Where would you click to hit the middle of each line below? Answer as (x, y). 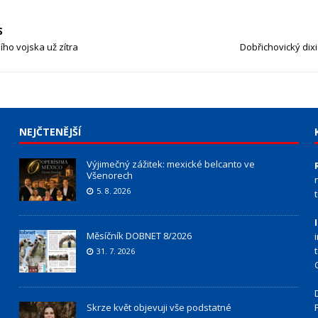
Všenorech (109, 175)
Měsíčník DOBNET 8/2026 (139, 236)
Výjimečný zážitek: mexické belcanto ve (170, 164)
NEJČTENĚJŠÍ (50, 132)
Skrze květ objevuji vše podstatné (159, 307)
